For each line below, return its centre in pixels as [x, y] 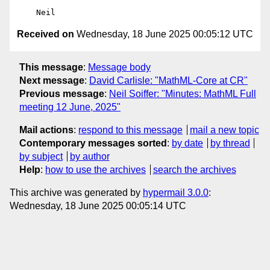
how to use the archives [96, 169]
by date [187, 143]
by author [89, 156]
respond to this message [130, 130]
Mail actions [46, 130]
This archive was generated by [76, 192]
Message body [119, 67]
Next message [52, 80]
